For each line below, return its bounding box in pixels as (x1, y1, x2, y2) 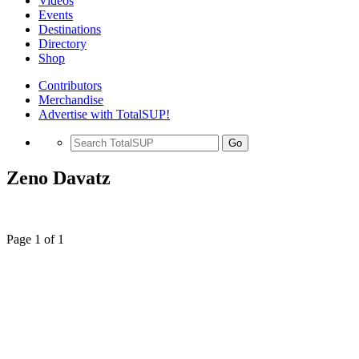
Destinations (38, 22, 101, 36)
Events (38, 8, 73, 22)
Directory (38, 37, 87, 50)
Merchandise (38, 93, 103, 107)
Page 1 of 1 (6, 232, 64, 246)
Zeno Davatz (6, 167, 111, 188)
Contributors (38, 79, 102, 92)
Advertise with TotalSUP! (38, 107, 170, 121)
